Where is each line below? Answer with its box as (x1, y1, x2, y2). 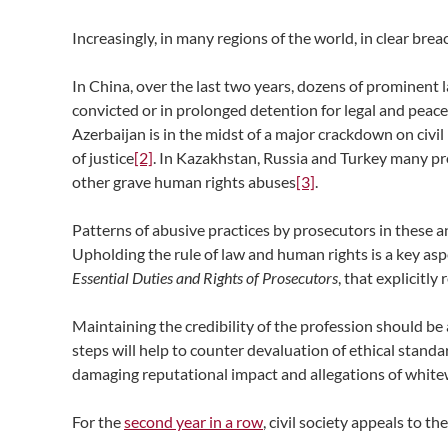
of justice (72, 148, 134, 167)
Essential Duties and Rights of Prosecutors (72, 268, 338, 287)
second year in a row (124, 412, 263, 431)
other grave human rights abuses (72, 172, 296, 191)
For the (72, 412, 124, 431)
